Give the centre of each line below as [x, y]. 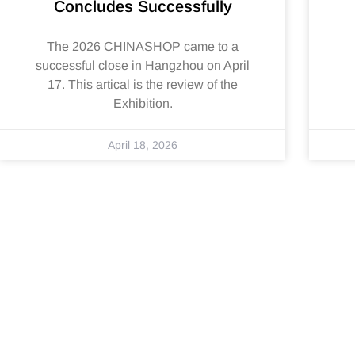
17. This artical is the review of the [143, 85]
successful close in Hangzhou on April [143, 66]
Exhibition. [143, 104]
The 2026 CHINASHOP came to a [143, 47]
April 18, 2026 [143, 145]
